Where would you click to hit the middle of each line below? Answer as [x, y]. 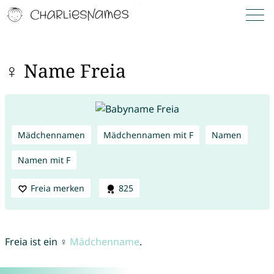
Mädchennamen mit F [148, 135]
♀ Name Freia [65, 71]
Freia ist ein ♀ [37, 242]
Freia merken [57, 188]
